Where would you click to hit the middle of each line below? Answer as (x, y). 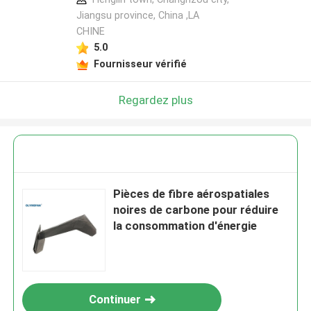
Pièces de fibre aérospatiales (192, 194)
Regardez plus (155, 100)
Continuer (115, 300)
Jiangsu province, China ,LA (137, 16)
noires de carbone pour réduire (196, 210)
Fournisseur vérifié (140, 64)
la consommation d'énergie (185, 226)
